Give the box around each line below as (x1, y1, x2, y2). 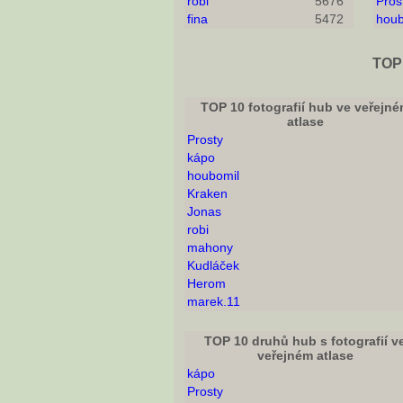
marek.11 (187, 294, 240, 309)
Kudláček (187, 258, 239, 273)
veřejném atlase (256, 348, 354, 363)
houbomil (187, 168, 239, 184)
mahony (187, 240, 233, 255)
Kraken (187, 186, 228, 201)
